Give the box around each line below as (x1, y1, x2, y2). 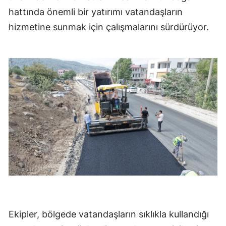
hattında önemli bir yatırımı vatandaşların (9, 6, 183, 17)
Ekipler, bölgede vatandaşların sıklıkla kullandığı (9, 208, 209, 219)
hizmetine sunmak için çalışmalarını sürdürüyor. (9, 21, 211, 32)
